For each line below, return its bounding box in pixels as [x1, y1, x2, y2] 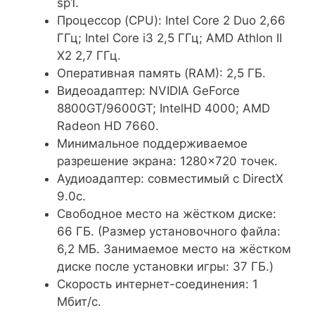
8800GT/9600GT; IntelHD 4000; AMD [57, 101, 270, 115]
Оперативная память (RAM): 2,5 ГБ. [57, 65, 266, 80]
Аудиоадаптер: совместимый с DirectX [57, 171, 283, 186]
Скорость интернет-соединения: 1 [57, 276, 258, 291]
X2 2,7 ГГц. [57, 48, 121, 63]
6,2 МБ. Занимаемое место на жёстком [57, 241, 291, 256]
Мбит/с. [57, 294, 101, 309]
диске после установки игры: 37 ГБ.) [57, 259, 274, 274]
